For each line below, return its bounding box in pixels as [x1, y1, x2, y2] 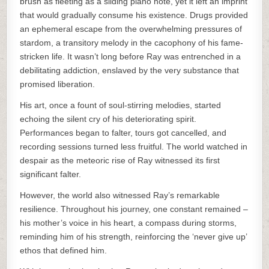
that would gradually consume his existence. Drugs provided [20, 10, 249, 20]
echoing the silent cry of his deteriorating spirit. [20, 114, 197, 124]
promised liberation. [20, 79, 95, 89]
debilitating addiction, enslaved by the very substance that [20, 65, 240, 75]
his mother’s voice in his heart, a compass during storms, [20, 218, 237, 228]
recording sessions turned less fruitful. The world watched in [20, 142, 248, 151]
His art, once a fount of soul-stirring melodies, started [20, 100, 222, 110]
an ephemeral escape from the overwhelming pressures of [20, 24, 243, 34]
